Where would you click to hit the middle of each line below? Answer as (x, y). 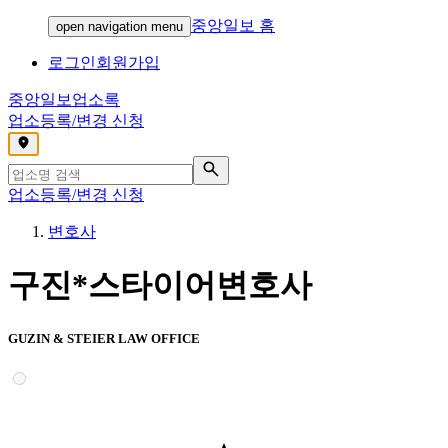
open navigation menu (119, 26)
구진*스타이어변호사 (160, 285)
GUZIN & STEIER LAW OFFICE (104, 338)
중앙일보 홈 (233, 25)
